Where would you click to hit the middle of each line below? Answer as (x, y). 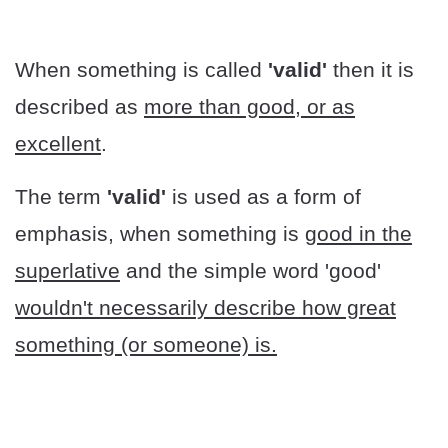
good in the (358, 234)
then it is (370, 70)
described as (79, 107)
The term (61, 197)
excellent (58, 144)
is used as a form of (266, 197)
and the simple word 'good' (250, 271)
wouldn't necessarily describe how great (205, 308)
